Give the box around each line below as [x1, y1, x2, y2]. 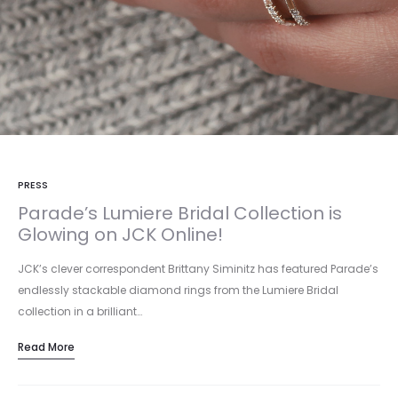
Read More [18, 339, 75, 354]
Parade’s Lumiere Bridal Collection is [18, 201, 342, 226]
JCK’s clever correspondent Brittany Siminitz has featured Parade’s [18, 261, 378, 276]
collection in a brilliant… [18, 304, 142, 319]
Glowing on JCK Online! [18, 222, 223, 247]
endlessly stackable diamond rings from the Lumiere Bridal [18, 283, 338, 298]
